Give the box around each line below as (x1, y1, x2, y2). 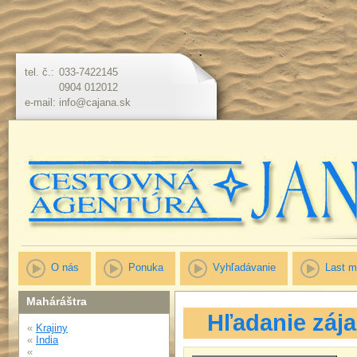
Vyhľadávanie (213, 261, 276, 273)
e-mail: (25, 96, 56, 108)
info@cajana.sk (59, 96, 131, 108)
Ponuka (128, 261, 163, 273)
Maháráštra (26, 295, 87, 308)
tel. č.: (25, 66, 54, 78)
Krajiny (36, 322, 68, 334)
